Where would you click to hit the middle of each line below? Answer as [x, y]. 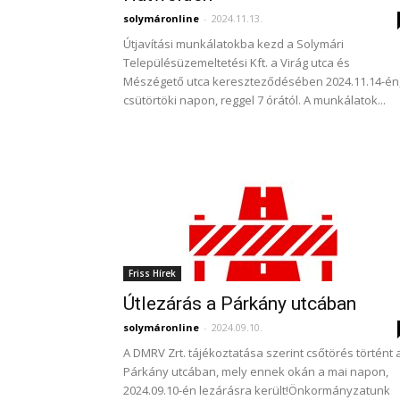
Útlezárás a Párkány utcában [240, 304]
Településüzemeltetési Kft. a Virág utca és [237, 62]
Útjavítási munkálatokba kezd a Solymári [233, 44]
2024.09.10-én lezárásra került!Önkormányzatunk [257, 390]
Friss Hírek [152, 273]
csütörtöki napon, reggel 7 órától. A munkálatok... [254, 100]
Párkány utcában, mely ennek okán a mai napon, [256, 371]
